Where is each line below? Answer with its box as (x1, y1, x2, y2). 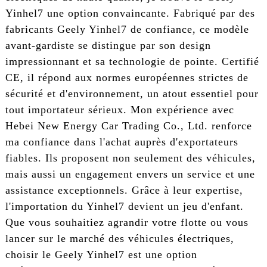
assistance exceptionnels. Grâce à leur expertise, (5, 184, 243, 196)
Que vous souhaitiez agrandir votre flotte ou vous (5, 216, 249, 228)
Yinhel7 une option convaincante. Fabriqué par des (5, 7, 255, 19)
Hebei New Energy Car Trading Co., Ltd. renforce (5, 119, 252, 132)
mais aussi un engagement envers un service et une (5, 167, 255, 180)
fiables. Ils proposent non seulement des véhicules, (5, 151, 256, 164)
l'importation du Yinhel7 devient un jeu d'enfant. (5, 200, 244, 212)
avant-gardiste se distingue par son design (5, 39, 211, 51)
